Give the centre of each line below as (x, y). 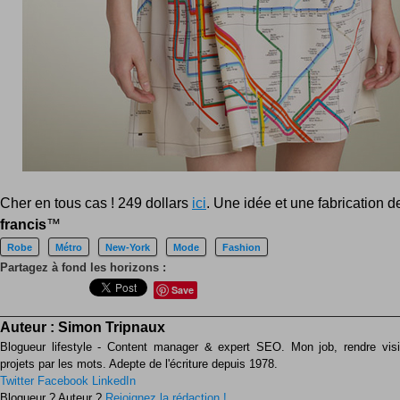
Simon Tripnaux (112, 328)
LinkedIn (114, 381)
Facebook (63, 381)
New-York (128, 248)
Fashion (242, 248)
